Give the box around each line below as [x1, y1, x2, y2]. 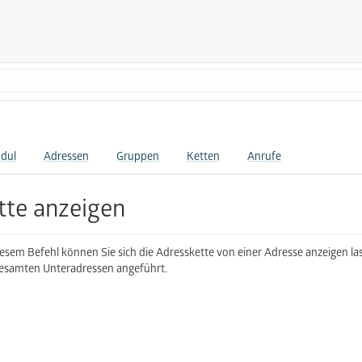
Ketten [187, 151, 220, 166]
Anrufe [247, 151, 281, 166]
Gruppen [116, 151, 159, 166]
